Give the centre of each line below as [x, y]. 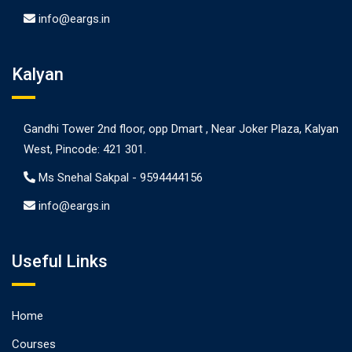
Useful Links [60, 261]
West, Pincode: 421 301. [85, 149]
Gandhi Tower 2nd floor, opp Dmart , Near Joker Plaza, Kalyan [181, 129]
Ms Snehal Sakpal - [89, 178]
